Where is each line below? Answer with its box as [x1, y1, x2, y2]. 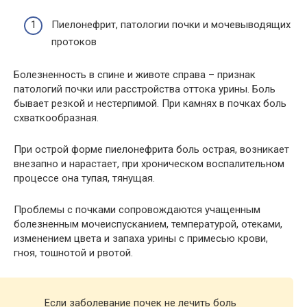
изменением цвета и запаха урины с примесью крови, [14, 232, 268, 245]
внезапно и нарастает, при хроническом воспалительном [14, 157, 284, 170]
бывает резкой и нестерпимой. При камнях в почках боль [14, 97, 286, 110]
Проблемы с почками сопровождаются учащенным [14, 203, 260, 216]
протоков [51, 35, 97, 48]
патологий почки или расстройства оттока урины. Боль [14, 82, 275, 95]
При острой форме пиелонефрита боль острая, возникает [14, 143, 289, 156]
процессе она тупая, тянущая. [14, 171, 155, 184]
